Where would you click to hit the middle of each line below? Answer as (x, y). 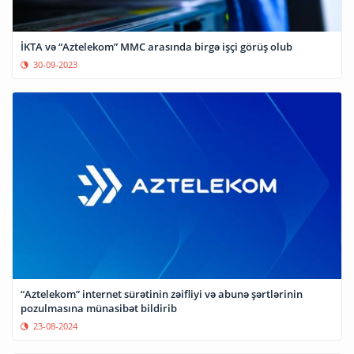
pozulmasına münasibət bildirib (99, 309)
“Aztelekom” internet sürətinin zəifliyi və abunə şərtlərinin (162, 294)
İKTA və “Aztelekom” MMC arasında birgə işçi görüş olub (156, 46)
